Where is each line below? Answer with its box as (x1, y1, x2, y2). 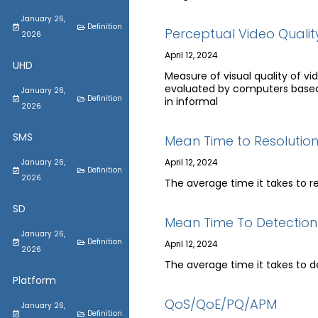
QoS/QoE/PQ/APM (164, 295, 277, 313)
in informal (164, 94, 218, 109)
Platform (13, 273, 56, 287)
